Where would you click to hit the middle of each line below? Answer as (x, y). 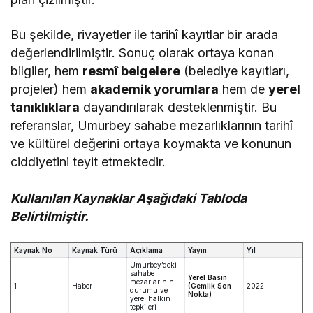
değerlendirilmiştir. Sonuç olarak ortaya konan (143, 52)
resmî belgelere (132, 71)
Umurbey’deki (153, 264)
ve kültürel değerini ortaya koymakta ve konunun (151, 143)
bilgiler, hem (47, 71)
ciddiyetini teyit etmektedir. (88, 161)
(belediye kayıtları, (235, 71)
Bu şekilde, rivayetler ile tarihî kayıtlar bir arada (145, 34)
